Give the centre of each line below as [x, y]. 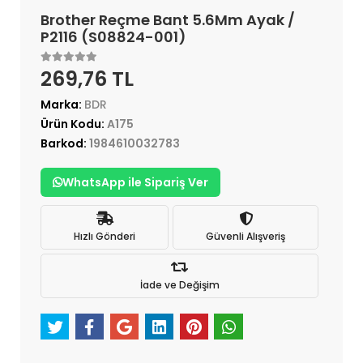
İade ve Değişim [179, 284]
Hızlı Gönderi [105, 236]
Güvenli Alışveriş [246, 236]
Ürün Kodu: [74, 124]
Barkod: [65, 144]
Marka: [62, 105]
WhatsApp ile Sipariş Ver [135, 183]
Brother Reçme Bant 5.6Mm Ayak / [168, 20]
